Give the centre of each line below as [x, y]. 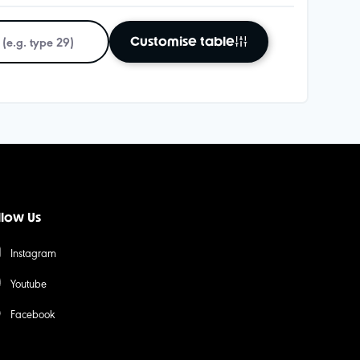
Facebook [33, 313]
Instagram [33, 252]
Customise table [182, 41]
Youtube [28, 283]
